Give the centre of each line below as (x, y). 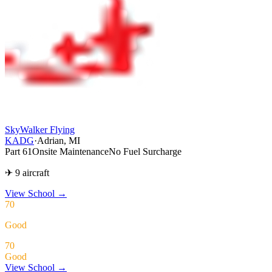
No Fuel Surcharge (145, 151)
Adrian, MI (59, 140)
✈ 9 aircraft (27, 172)
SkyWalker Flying (40, 129)
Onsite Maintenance (70, 151)
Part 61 (19, 151)
